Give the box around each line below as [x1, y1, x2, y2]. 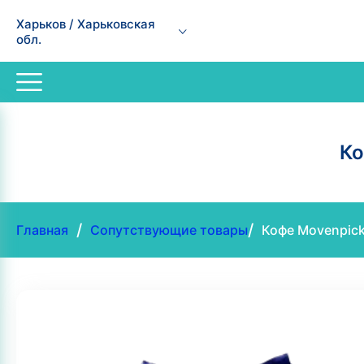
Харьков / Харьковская [16, 16, 155, 32]
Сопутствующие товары [90, 222, 248, 238]
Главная [16, 222, 68, 238]
